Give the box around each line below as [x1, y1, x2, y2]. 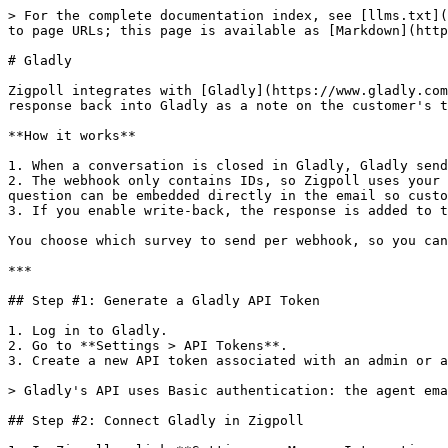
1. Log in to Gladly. [8, 323, 168, 338]
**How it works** [8, 128, 136, 143]
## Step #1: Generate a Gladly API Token [8, 293, 320, 308]
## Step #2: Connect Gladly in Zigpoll [8, 413, 304, 428]
